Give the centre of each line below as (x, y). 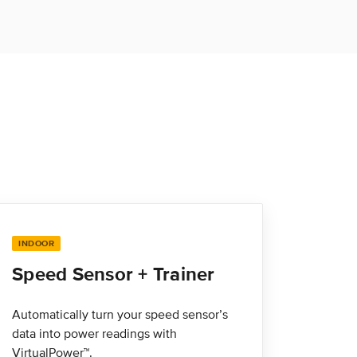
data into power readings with (94, 334)
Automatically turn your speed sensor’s (120, 315)
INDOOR (36, 243)
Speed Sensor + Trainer (114, 275)
